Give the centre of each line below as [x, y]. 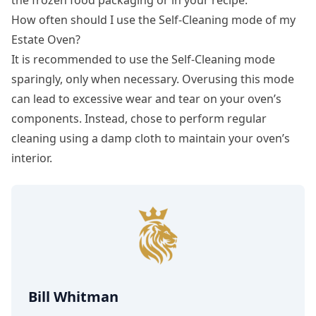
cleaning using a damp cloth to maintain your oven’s [151, 138]
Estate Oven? [46, 39]
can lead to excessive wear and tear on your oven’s [146, 98]
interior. [32, 158]
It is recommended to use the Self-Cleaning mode [143, 59]
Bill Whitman [73, 296]
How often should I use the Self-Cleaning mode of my [153, 19]
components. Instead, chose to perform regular [139, 118]
